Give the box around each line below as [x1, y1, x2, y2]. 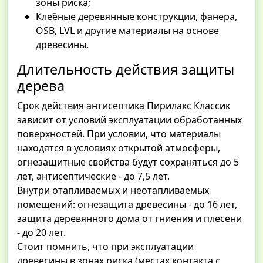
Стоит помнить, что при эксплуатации [17, 240, 194, 254]
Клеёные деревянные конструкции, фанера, [36, 10, 237, 23]
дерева [17, 76, 65, 96]
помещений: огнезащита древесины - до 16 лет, [17, 198, 237, 211]
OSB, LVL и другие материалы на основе [36, 24, 219, 38]
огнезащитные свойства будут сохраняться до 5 [17, 156, 239, 169]
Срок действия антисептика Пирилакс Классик [17, 99, 230, 113]
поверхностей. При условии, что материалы [17, 127, 221, 141]
